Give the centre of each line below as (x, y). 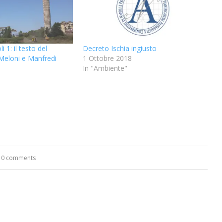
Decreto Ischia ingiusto (119, 48)
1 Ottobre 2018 (107, 58)
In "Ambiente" (105, 68)
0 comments (19, 158)
